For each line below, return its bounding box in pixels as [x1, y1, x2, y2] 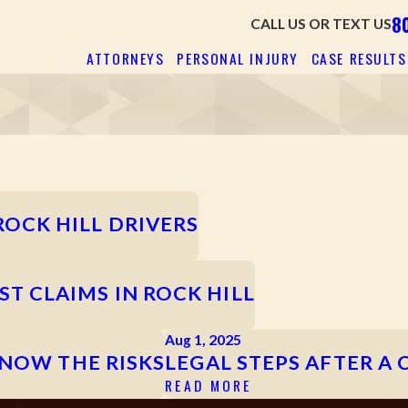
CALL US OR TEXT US [250, 15, 392, 33]
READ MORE [165, 374, 252, 397]
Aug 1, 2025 [165, 331, 242, 349]
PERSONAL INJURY [177, 46, 299, 69]
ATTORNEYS [87, 46, 165, 69]
